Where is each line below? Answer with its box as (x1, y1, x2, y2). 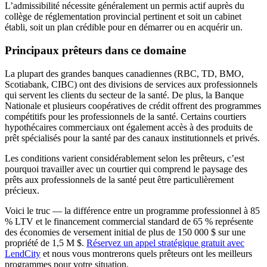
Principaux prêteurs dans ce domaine (5, 44, 186, 57)
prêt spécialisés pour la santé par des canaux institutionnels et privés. (5, 132, 260, 143)
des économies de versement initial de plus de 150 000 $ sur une (5, 226, 246, 237)
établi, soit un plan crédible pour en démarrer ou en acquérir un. (5, 22, 243, 33)
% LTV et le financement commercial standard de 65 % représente (5, 216, 253, 226)
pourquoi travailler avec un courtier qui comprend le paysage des (5, 163, 247, 174)
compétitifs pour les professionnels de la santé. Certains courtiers (5, 111, 246, 122)
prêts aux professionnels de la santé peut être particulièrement (5, 174, 234, 185)
